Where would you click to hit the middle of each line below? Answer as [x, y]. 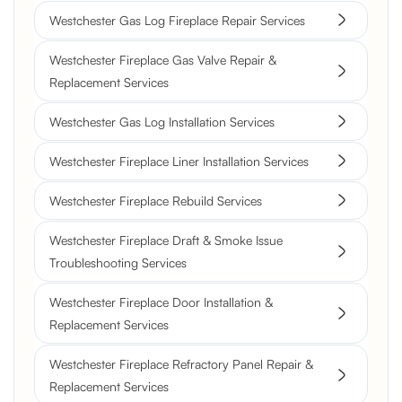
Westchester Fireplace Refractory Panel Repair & [181, 363]
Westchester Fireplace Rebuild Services [156, 200]
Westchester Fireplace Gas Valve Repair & [163, 59]
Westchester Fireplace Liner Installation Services [179, 161]
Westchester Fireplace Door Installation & [161, 301]
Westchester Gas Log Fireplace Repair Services [177, 20]
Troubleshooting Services [118, 262]
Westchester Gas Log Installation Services [162, 121]
